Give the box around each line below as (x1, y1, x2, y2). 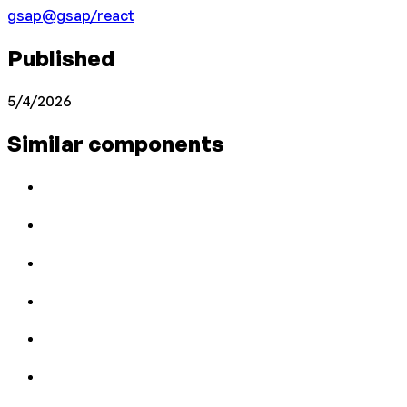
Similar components (7, 129, 224, 157)
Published (7, 45, 115, 73)
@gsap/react (42, 6, 134, 25)
